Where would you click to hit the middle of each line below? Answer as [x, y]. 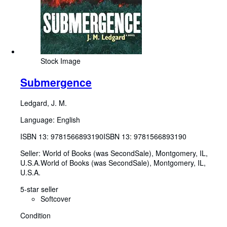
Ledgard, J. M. [44, 103]
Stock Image [61, 61]
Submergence [56, 82]
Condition [35, 216]
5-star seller [39, 189]
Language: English [50, 120]
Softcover [56, 199]
